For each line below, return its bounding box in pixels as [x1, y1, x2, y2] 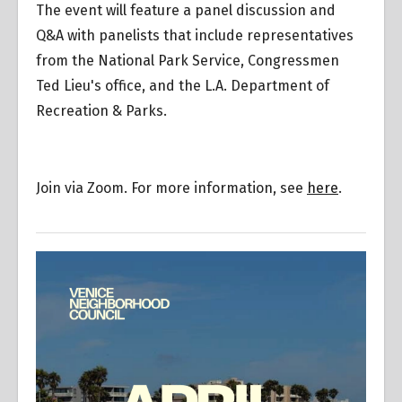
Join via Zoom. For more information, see [36, 179, 307, 197]
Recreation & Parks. [36, 101, 167, 119]
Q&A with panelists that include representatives [36, 26, 354, 44]
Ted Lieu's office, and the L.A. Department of [36, 76, 329, 94]
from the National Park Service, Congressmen [36, 51, 339, 69]
